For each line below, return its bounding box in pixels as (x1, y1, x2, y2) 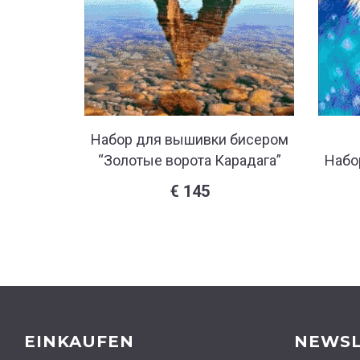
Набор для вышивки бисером (90, 131, 288, 149)
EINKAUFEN (24, 332, 134, 352)
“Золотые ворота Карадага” (97, 152, 281, 170)
